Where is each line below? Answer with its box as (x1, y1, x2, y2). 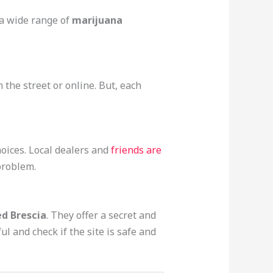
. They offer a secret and (46, 208, 156, 222)
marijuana (71, 13, 122, 27)
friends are (110, 143, 161, 157)
